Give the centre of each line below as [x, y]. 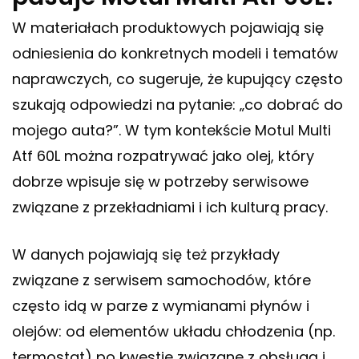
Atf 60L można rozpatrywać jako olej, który [163, 156]
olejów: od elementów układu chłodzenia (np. [173, 332]
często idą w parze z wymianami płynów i [161, 306]
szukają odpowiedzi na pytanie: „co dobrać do [177, 105]
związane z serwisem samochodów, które [161, 280]
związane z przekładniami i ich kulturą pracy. [170, 208]
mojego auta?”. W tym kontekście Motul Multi [171, 131]
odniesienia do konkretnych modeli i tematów [175, 54]
